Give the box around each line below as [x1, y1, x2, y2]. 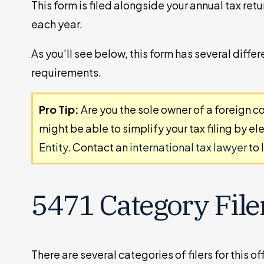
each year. [31, 17, 83, 31]
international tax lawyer [130, 140, 247, 154]
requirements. [31, 65, 102, 80]
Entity [39, 140, 68, 154]
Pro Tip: [39, 103, 81, 117]
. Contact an [68, 140, 130, 154]
